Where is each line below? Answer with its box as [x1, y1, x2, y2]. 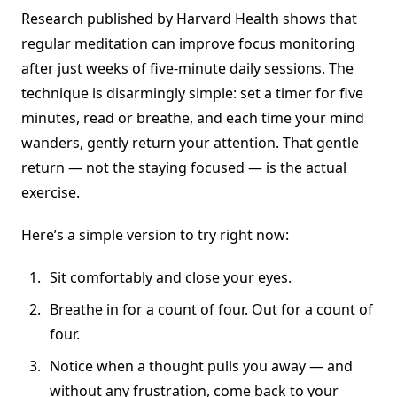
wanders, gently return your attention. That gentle [21, 133, 359, 153]
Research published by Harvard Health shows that [21, 9, 357, 29]
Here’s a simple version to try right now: [21, 225, 289, 245]
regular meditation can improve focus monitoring [21, 34, 355, 54]
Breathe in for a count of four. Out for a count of [50, 300, 373, 320]
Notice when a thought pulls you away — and [50, 356, 353, 377]
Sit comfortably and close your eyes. [50, 268, 292, 288]
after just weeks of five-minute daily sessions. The [21, 58, 354, 79]
